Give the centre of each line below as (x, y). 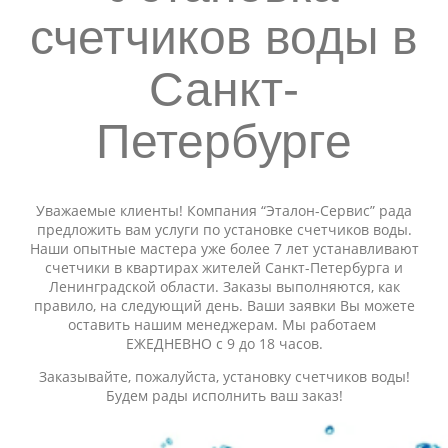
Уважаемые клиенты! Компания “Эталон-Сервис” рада (224, 210)
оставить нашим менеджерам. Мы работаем (224, 324)
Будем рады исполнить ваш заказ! (224, 395)
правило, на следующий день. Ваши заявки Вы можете (224, 305)
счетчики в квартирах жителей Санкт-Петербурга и (224, 267)
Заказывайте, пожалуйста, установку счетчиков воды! (224, 376)
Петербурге (224, 141)
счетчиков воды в (224, 37)
